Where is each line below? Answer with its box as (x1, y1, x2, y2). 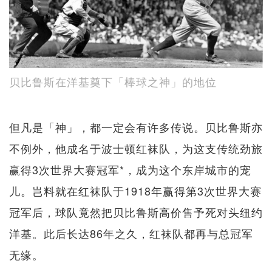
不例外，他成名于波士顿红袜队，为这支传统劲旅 (9, 140, 263, 157)
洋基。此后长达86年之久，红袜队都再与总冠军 (9, 225, 253, 242)
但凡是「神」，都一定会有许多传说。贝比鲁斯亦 (9, 119, 263, 135)
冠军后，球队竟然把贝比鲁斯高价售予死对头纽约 (9, 204, 263, 220)
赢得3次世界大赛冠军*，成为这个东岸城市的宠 (9, 161, 251, 178)
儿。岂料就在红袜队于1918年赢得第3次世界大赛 (9, 183, 262, 199)
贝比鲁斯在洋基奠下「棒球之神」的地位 (9, 73, 217, 90)
